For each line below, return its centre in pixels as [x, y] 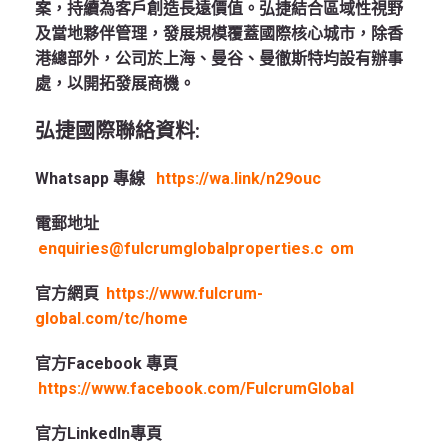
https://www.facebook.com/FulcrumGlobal [196, 388]
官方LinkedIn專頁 [98, 433]
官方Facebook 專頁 [106, 363]
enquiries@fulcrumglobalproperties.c [181, 248]
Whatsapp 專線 [92, 178]
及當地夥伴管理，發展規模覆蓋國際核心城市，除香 [219, 33]
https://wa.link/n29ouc [239, 178]
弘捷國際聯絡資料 [115, 130]
